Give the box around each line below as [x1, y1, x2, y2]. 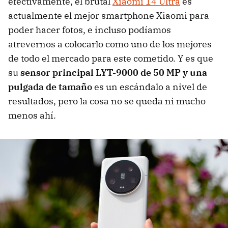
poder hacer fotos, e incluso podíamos [8, 24, 171, 36]
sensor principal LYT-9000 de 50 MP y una [20, 67, 207, 79]
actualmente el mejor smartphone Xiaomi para [8, 10, 209, 22]
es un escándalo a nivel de [92, 81, 207, 93]
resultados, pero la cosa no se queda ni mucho [8, 95, 206, 107]
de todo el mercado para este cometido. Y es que [8, 52, 213, 65]
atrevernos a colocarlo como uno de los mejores [8, 38, 212, 50]
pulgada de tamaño [8, 81, 92, 93]
